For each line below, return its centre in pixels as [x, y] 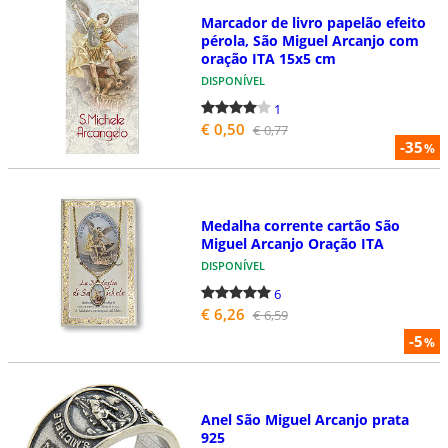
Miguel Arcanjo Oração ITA [292, 243]
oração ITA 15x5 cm [268, 59]
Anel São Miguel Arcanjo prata [304, 419]
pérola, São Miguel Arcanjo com [309, 41]
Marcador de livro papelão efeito [313, 23]
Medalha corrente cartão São [300, 225]
